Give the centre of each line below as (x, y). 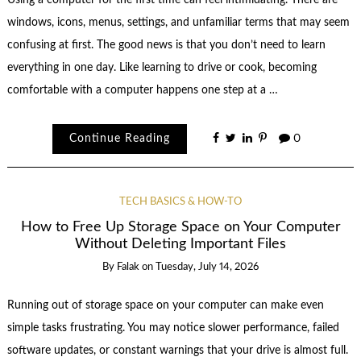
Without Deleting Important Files (180, 244)
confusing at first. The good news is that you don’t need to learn (166, 45)
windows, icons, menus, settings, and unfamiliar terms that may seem (178, 22)
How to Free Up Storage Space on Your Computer (180, 227)
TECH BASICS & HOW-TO (180, 202)
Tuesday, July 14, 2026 (207, 267)
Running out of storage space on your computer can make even (165, 305)
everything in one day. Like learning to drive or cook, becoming (162, 67)
